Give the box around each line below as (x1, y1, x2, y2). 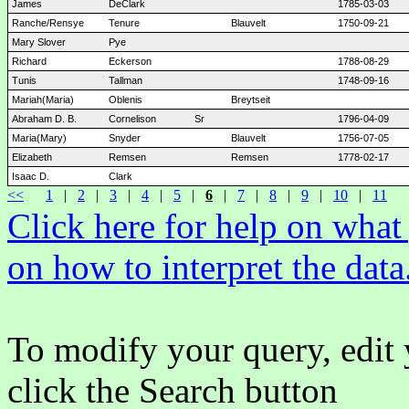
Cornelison (109, 113, 156, 124)
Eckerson (109, 56, 152, 67)
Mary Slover (12, 37, 66, 47)
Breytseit (231, 94, 270, 105)
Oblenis (109, 94, 142, 105)
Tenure (109, 17, 140, 28)
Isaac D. (12, 171, 49, 182)
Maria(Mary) (12, 132, 67, 143)
